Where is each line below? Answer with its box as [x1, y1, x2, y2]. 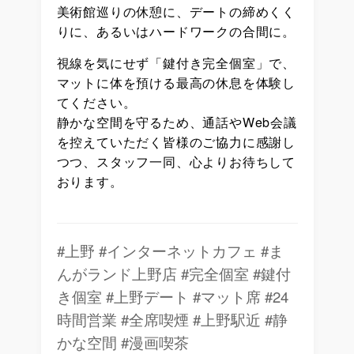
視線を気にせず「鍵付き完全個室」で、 [56, 53, 296, 72]
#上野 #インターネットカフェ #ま [56, 239, 284, 261]
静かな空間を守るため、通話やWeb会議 [56, 112, 297, 131]
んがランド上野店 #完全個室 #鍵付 [56, 262, 291, 284]
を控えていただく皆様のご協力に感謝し [56, 132, 296, 151]
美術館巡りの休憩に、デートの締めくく [56, 2, 296, 21]
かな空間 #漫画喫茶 [56, 331, 189, 352]
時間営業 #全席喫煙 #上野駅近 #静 [56, 308, 288, 330]
